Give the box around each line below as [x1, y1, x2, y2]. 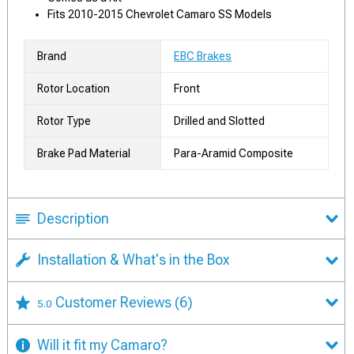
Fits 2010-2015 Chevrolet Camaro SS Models [47, 8, 272, 21]
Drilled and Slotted [174, 115, 265, 127]
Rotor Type [37, 115, 91, 127]
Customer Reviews [55, 293, 175, 311]
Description [37, 210, 109, 227]
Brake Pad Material [37, 147, 130, 160]
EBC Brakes [174, 50, 232, 62]
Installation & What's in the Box [37, 251, 229, 268]
